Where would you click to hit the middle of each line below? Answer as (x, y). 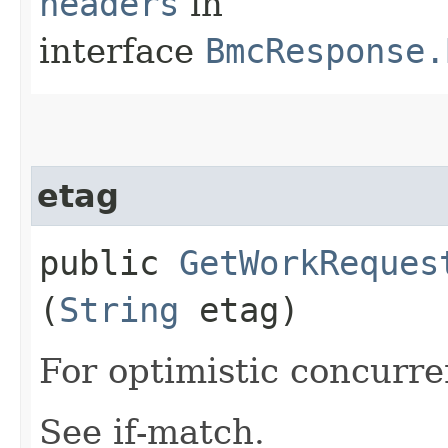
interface (122, 50)
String (119, 309)
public (109, 262)
